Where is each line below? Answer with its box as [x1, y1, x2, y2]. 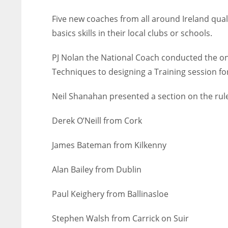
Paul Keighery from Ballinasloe [52, 188, 168, 199]
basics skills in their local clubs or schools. [52, 27, 212, 39]
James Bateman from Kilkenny [52, 139, 166, 151]
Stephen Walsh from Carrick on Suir [52, 213, 189, 224]
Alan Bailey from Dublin [52, 164, 141, 175]
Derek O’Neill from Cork [52, 115, 142, 126]
